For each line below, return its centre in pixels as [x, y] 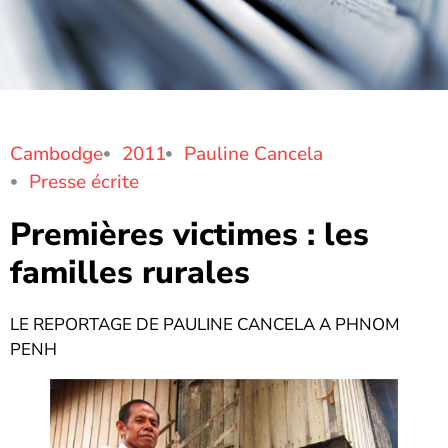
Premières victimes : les [189, 234]
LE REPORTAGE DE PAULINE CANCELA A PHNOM [205, 324]
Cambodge [56, 153]
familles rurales [130, 272]
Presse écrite [83, 181]
